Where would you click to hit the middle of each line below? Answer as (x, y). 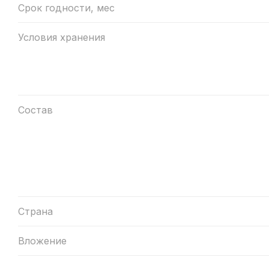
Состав (35, 110)
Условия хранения (62, 37)
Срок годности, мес (66, 8)
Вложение (42, 240)
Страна (35, 211)
